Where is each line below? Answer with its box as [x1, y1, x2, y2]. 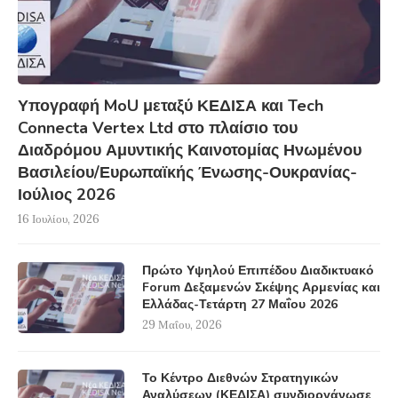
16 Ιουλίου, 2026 [18, 211, 99, 227]
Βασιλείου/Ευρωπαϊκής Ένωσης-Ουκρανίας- [18, 162, 357, 184]
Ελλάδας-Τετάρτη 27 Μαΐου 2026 [142, 296, 338, 314]
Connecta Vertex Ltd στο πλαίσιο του [18, 117, 298, 139]
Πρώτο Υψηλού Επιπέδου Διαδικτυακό [142, 262, 374, 280]
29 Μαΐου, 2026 [142, 317, 222, 333]
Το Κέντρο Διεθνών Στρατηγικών [142, 370, 338, 387]
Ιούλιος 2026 [18, 184, 115, 206]
